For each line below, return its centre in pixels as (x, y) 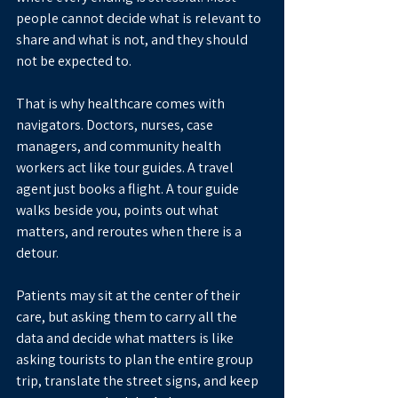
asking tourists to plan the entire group (136, 360)
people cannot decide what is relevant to (140, 19)
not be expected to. (74, 61)
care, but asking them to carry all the (128, 317)
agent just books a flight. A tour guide (129, 189)
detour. (37, 253)
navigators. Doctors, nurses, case (116, 125)
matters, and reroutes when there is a (130, 232)
